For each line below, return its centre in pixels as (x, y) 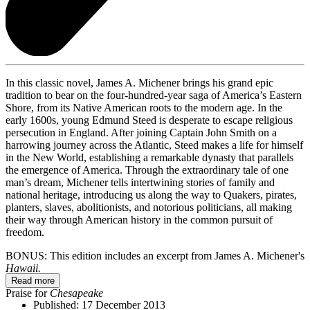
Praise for (28, 293)
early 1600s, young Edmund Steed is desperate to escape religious (149, 120)
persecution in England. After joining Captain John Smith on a (141, 132)
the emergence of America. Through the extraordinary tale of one (147, 170)
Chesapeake (76, 293)
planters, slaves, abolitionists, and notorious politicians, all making (149, 207)
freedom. (25, 232)
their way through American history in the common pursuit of (139, 219)
